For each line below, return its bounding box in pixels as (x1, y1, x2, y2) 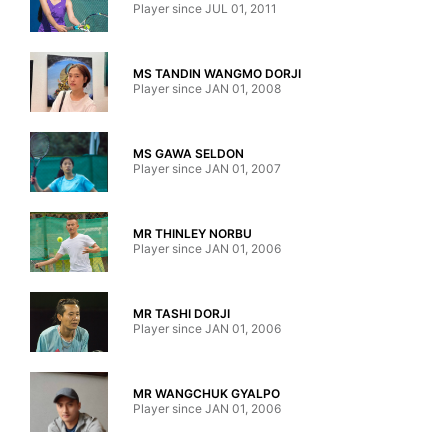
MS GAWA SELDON (133, 146, 245, 161)
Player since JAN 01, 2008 (133, 81, 282, 96)
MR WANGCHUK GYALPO (133, 386, 281, 401)
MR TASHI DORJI (133, 306, 231, 321)
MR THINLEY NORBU (133, 226, 253, 241)
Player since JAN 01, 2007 (133, 161, 282, 176)
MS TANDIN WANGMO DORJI (133, 66, 302, 81)
